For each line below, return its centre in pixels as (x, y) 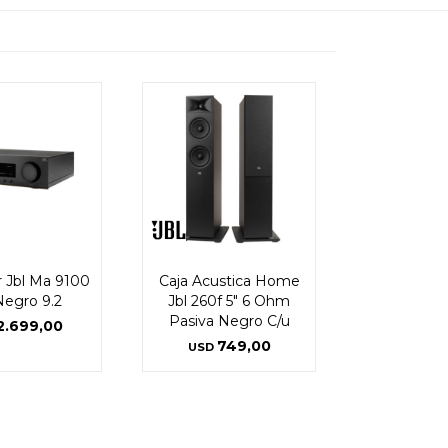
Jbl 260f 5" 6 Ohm (229, 301)
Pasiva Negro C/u (229, 321)
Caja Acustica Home (229, 281)
